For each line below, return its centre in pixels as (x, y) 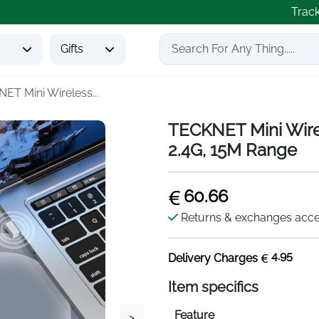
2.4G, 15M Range (232, 150)
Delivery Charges (214, 258)
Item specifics (213, 287)
